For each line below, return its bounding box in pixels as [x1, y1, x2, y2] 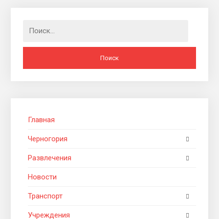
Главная [28, 115, 55, 124]
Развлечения [28, 153, 72, 162]
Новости [28, 172, 57, 181]
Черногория [28, 134, 68, 143]
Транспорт [28, 191, 63, 200]
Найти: [23, 21, 45, 30]
